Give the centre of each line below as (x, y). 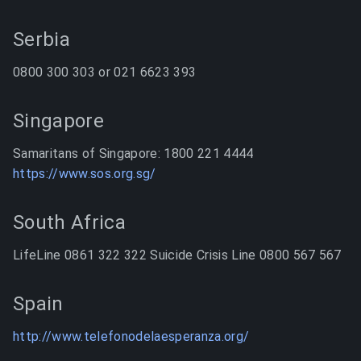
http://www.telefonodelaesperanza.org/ (131, 336)
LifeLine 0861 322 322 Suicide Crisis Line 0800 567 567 (177, 255)
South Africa (69, 222)
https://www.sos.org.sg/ (85, 174)
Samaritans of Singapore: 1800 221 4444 (133, 154)
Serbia (41, 39)
